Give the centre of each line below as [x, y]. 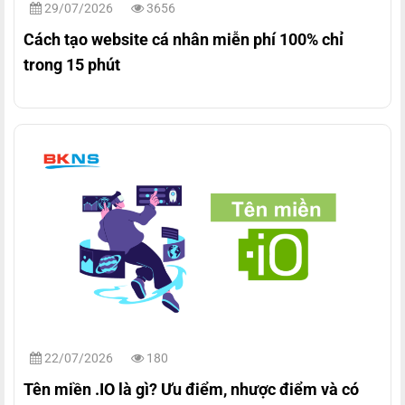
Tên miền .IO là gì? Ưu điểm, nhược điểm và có [191, 390]
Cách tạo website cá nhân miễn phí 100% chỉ [184, 40]
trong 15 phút [72, 65]
